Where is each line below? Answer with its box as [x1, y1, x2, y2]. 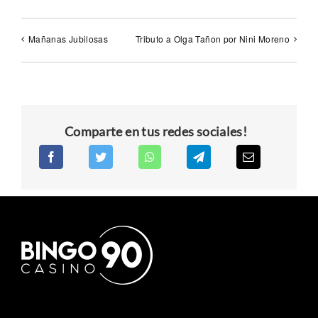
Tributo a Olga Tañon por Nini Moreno [136, 33, 290, 45]
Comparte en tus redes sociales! [64, 123, 248, 139]
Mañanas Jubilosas [28, 33, 109, 45]
